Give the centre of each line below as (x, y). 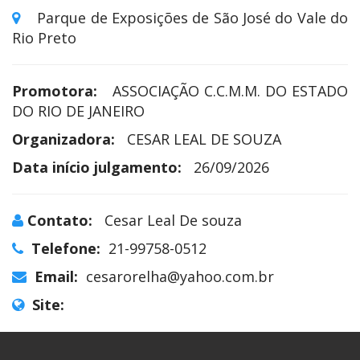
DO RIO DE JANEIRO (78, 110)
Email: (56, 276)
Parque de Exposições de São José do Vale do (193, 17)
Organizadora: (63, 139)
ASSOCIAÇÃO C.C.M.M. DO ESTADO (230, 90)
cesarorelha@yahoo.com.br (180, 276)
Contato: (60, 220)
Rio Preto (44, 37)
